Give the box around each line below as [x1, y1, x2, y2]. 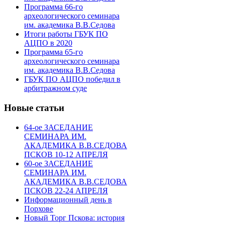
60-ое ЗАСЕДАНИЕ [24, 159, 93, 168]
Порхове [24, 204, 53, 213]
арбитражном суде [24, 84, 87, 93]
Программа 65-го [24, 48, 83, 57]
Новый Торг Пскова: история [24, 213, 125, 222]
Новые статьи [4, 102, 64, 113]
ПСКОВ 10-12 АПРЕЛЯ [24, 150, 108, 159]
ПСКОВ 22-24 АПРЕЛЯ [24, 186, 108, 195]
